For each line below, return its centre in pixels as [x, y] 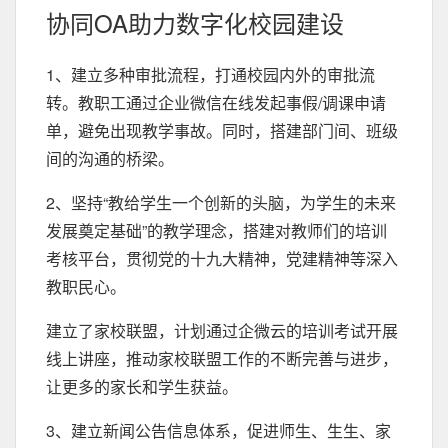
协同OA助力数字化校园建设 [195, 22]
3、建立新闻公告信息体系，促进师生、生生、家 [218, 430]
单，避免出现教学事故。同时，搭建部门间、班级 [222, 130]
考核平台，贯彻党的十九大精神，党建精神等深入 [222, 258]
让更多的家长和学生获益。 [142, 386]
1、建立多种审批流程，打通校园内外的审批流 [210, 74]
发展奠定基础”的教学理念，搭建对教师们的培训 [216, 230]
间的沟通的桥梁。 [110, 158]
